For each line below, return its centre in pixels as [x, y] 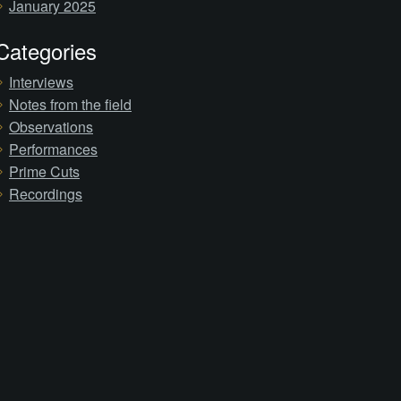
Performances [53, 149]
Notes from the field [70, 104]
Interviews [41, 82]
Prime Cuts [44, 171]
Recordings [46, 194]
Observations [51, 127]
